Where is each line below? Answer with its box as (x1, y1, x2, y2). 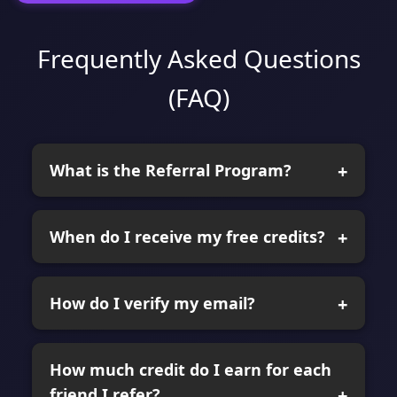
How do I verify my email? (50, 292, 255, 314)
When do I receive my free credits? (50, 225, 325, 247)
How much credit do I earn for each (50, 358, 331, 380)
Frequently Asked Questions (36, 41, 361, 75)
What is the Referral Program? (50, 159, 292, 181)
